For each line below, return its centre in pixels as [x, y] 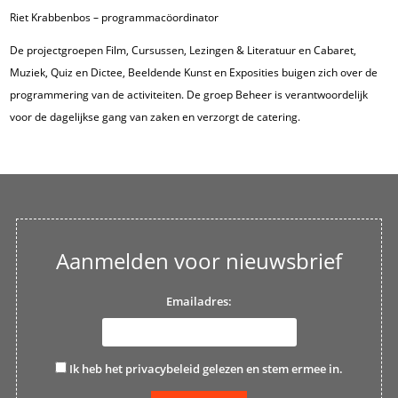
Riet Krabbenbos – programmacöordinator [114, 18]
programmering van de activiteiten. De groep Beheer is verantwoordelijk [188, 95]
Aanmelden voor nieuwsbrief [199, 261]
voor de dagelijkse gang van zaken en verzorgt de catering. [155, 117]
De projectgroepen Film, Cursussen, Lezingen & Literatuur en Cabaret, [183, 51]
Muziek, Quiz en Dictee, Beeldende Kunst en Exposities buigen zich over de [193, 73]
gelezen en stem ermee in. [271, 369]
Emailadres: [199, 302]
